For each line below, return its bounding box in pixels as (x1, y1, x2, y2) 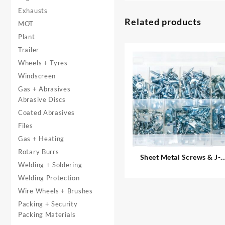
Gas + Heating (18, 135, 65, 143)
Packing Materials (18, 210, 76, 218)
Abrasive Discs (18, 95, 66, 103)
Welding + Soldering (18, 161, 82, 169)
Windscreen (18, 72, 56, 80)
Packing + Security (18, 200, 78, 208)
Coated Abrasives (18, 108, 75, 117)
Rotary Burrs (18, 148, 59, 156)
